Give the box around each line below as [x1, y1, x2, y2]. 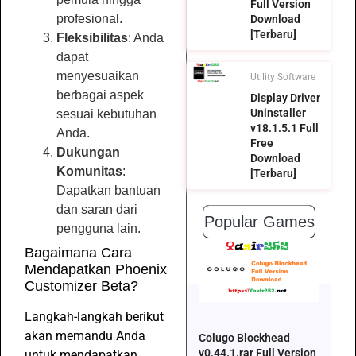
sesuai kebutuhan [56, 107, 157, 122]
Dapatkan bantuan [56, 184, 161, 198]
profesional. [56, 12, 122, 26]
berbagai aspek [56, 88, 144, 103]
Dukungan [56, 145, 120, 160]
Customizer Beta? [25, 278, 138, 295]
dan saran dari [56, 203, 137, 217]
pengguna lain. [56, 222, 141, 236]
